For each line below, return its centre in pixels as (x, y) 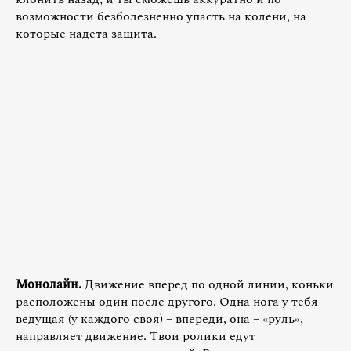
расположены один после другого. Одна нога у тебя (167, 301)
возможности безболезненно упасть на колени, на (161, 16)
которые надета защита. (86, 33)
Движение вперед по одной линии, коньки (208, 284)
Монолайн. (49, 284)
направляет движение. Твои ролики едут (136, 336)
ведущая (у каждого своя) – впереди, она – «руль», (159, 318)
